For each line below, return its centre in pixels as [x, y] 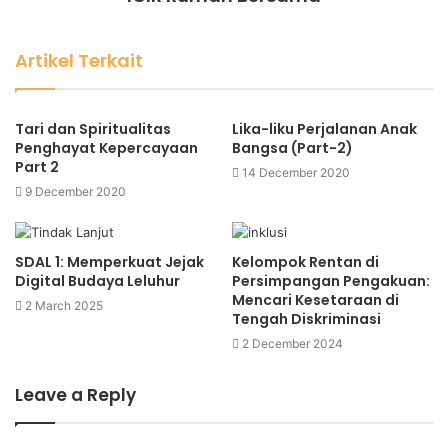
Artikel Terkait [79, 61]
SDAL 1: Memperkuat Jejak [109, 262]
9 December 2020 [75, 192]
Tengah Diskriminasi [306, 319]
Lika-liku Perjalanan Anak [324, 129]
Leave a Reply [75, 395]
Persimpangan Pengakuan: [331, 281]
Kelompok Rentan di [305, 262]
